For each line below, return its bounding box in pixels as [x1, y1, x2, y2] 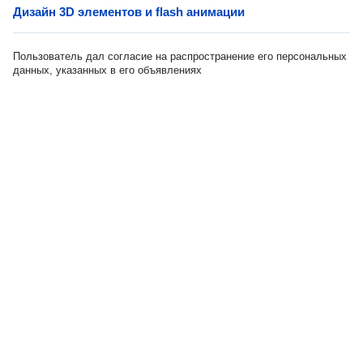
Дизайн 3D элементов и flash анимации [13, 5, 245, 19]
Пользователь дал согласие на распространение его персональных [13, 50, 347, 62]
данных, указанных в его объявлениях [13, 64, 202, 76]
